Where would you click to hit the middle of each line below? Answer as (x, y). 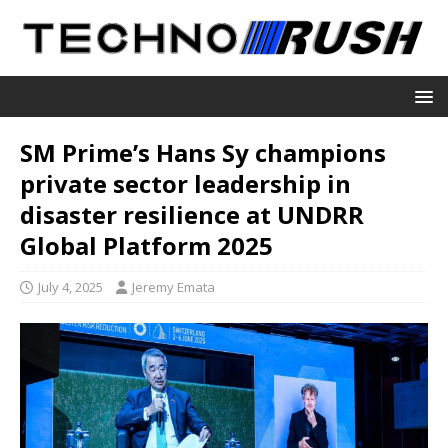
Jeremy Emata (173, 286)
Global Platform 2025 (146, 245)
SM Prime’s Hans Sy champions (203, 152)
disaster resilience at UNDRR (192, 214)
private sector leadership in (185, 183)
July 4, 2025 (70, 286)
